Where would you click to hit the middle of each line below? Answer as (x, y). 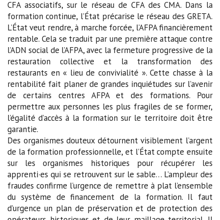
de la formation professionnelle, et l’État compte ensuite (110, 151)
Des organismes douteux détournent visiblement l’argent (110, 140)
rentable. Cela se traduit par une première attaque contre (110, 39)
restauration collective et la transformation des (110, 61)
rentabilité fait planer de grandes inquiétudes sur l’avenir (110, 84)
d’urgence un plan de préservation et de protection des (110, 208)
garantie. (23, 129)
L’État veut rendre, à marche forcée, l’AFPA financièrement (110, 27)
